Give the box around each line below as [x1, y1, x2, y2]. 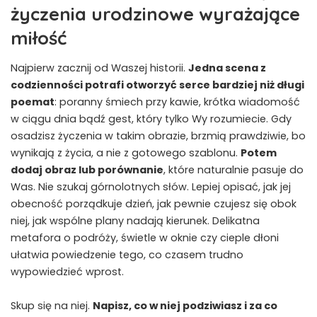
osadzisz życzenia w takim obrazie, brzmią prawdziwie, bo [11, 129, 306, 144]
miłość [11, 26, 67, 50]
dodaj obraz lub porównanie [11, 163, 163, 178]
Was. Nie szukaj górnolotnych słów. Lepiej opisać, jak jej [11, 180, 291, 195]
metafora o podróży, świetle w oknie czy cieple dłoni [11, 231, 279, 246]
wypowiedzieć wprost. [11, 265, 124, 279]
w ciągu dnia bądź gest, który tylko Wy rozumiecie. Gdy [11, 112, 292, 127]
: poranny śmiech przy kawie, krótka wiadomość [54, 95, 300, 110]
